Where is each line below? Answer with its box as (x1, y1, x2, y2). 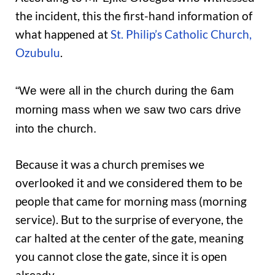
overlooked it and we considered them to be (15, 176, 242, 190)
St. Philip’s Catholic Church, (110, 26, 252, 41)
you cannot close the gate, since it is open (15, 249, 227, 264)
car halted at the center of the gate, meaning (15, 231, 244, 246)
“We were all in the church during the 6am (15, 83, 234, 97)
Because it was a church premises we (15, 157, 204, 172)
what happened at (15, 26, 110, 41)
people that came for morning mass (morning (15, 194, 247, 209)
